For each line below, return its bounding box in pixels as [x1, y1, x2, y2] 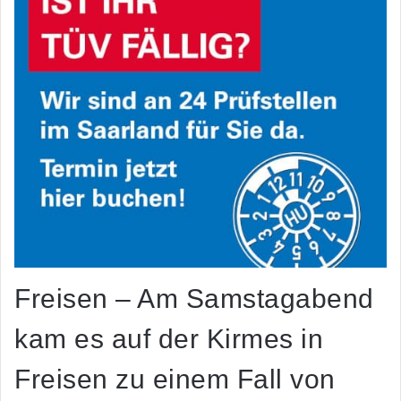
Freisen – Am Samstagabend [14, 284, 374, 314]
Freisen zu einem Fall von [14, 364, 336, 395]
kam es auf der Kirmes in [14, 324, 323, 354]
